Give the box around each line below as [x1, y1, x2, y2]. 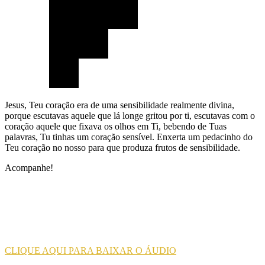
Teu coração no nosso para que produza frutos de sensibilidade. [5, 142, 240, 153]
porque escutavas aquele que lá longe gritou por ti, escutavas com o [5, 110, 255, 121]
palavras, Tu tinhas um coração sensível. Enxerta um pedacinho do [5, 131, 253, 142]
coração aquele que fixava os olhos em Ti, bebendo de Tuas [5, 121, 227, 131]
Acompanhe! [5, 162, 53, 173]
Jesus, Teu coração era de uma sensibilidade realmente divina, [5, 99, 234, 110]
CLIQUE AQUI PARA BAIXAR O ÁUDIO [5, 245, 176, 256]
